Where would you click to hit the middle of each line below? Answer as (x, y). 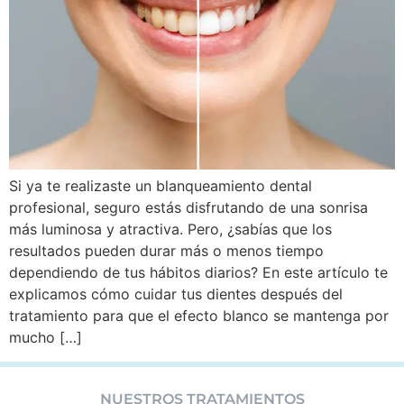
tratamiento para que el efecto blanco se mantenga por (199, 316)
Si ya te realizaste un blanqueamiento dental (161, 186)
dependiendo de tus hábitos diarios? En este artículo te (198, 273)
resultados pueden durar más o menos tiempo (166, 251)
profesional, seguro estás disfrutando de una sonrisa (188, 208)
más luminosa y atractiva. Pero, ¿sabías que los (170, 230)
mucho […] (46, 338)
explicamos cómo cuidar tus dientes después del (176, 294)
